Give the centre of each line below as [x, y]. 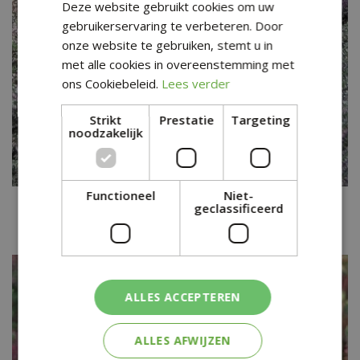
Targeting [261, 120]
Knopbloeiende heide [180, 202]
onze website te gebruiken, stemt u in [168, 45]
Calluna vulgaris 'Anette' [180, 221]
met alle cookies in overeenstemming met [178, 64]
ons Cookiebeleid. [110, 84]
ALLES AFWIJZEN [183, 340]
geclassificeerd [239, 208]
